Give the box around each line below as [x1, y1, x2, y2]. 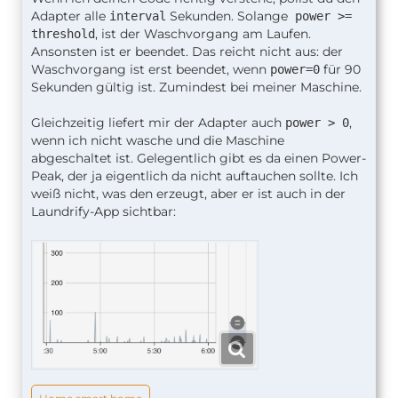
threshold [31, 26, 95, 41]
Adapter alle [31, 7, 109, 24]
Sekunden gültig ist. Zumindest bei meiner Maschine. [31, 78, 362, 95]
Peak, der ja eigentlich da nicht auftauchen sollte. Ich [31, 167, 358, 184]
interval [109, 8, 166, 23]
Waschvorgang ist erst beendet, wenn [31, 60, 270, 77]
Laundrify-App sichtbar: [31, 203, 176, 219]
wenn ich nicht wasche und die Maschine [31, 131, 284, 148]
